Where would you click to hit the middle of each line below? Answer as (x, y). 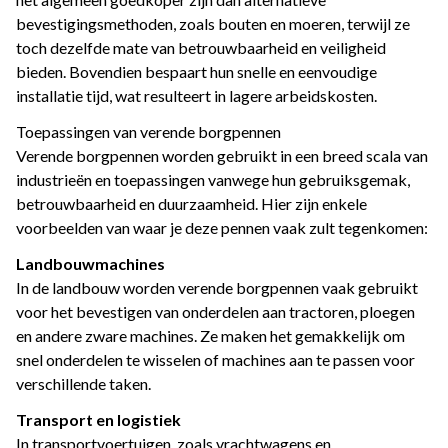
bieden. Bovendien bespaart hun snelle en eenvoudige (196, 72)
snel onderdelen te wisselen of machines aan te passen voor (215, 360)
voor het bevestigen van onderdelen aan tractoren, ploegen (215, 312)
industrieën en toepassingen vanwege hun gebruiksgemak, (213, 180)
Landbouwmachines (90, 264)
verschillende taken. (83, 384)
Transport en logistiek (98, 420)
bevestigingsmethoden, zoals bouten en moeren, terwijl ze (213, 24)
